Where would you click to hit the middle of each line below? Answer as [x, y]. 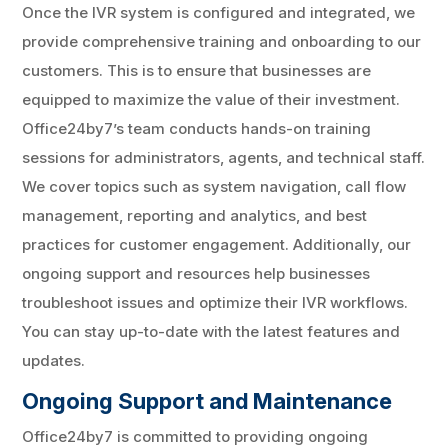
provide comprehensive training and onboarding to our [222, 41]
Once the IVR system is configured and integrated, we [219, 12]
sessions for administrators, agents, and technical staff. [224, 157]
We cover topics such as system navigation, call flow [214, 186]
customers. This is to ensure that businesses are [197, 70]
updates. [54, 360]
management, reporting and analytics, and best [195, 215]
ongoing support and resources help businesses [196, 273]
